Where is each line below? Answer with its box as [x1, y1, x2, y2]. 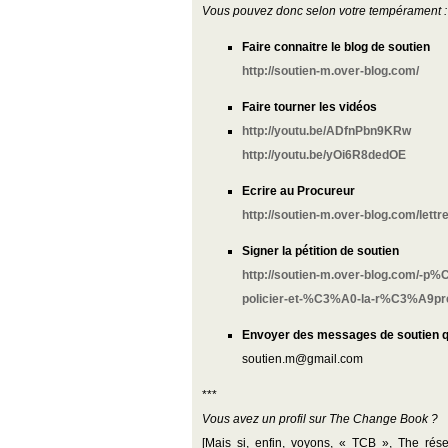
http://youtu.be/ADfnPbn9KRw [242, 124, 411, 138]
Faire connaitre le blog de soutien [242, 40, 430, 54]
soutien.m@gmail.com [242, 352, 363, 366]
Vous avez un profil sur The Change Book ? [202, 412, 438, 426]
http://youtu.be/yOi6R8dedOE [242, 148, 406, 162]
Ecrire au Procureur [242, 184, 355, 198]
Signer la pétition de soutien [242, 244, 399, 258]
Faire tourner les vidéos [242, 100, 377, 114]
